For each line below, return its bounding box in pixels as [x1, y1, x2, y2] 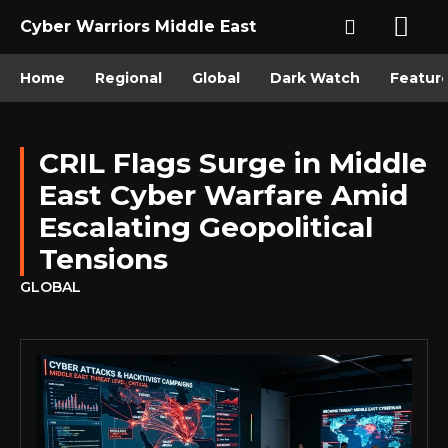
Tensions [39, 242, 168, 276]
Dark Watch [270, 69, 360, 87]
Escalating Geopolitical [39, 210, 373, 244]
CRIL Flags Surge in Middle [39, 146, 427, 180]
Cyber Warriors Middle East [20, 17, 256, 36]
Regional [95, 69, 162, 87]
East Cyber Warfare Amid [39, 178, 408, 212]
